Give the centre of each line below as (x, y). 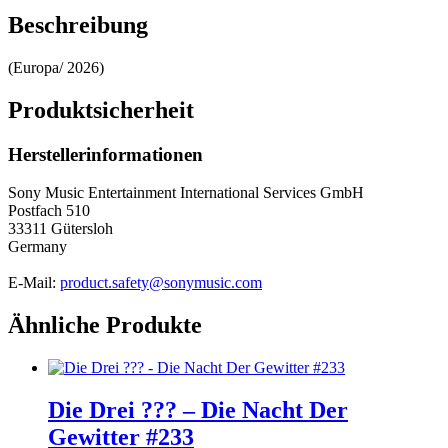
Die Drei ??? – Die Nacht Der (198, 409)
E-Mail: (34, 283)
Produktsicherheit (101, 109)
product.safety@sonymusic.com (161, 283)
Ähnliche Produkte (105, 325)
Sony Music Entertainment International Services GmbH (186, 193)
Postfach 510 (49, 211)
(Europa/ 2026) (56, 67)
